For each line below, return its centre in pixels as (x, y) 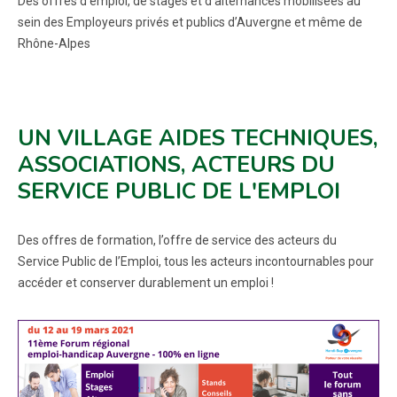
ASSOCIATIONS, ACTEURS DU (176, 165)
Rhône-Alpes (54, 43)
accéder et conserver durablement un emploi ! (146, 283)
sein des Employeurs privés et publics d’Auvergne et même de (190, 22)
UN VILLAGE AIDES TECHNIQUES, (198, 138)
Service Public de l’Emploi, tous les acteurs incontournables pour (196, 261)
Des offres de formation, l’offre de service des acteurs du (177, 240)
